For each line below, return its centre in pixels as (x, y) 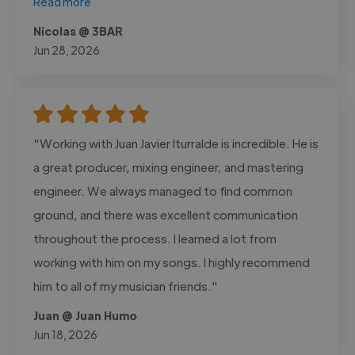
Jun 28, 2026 (67, 50)
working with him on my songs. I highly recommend (172, 261)
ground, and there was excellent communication (166, 214)
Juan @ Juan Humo (86, 315)
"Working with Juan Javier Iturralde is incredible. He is (176, 143)
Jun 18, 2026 (66, 334)
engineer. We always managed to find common (163, 190)
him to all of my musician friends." (126, 285)
